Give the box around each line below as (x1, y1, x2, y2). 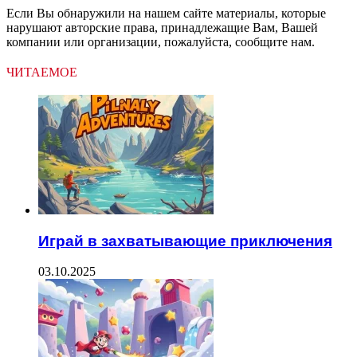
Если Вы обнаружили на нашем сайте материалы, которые (6, 6, 326, 20)
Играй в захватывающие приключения (38, 232, 332, 249)
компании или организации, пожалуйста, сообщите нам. (6, 34, 315, 49)
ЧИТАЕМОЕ (6, 62, 77, 81)
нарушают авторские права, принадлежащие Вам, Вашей (6, 20, 318, 34)
